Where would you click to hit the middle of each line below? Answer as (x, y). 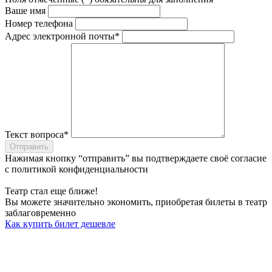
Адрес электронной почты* (62, 36)
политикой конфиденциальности (80, 169)
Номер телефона (39, 24)
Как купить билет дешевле (60, 224)
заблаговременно (40, 213)
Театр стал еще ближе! (51, 191)
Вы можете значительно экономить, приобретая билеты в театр (136, 202)
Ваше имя (25, 11)
